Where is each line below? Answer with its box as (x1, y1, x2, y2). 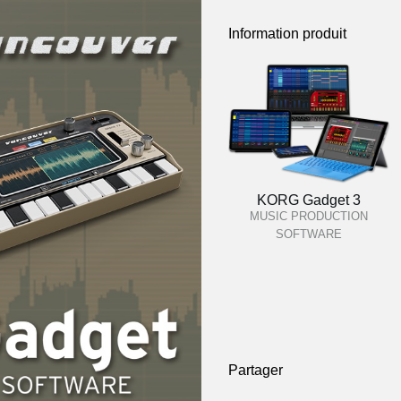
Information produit (228, 26, 346, 41)
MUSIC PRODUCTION (250, 209, 368, 223)
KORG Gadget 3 (257, 192, 361, 208)
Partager (228, 363, 283, 378)
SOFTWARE (276, 227, 342, 241)
